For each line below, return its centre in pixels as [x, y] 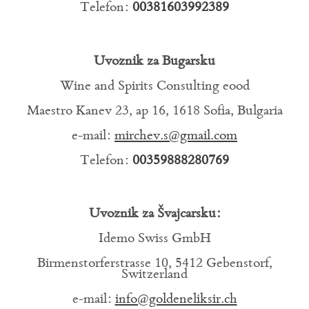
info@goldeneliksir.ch [176, 300]
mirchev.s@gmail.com [176, 136]
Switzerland [154, 275]
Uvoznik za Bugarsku [154, 61]
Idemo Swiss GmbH [154, 239]
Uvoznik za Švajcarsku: [154, 215]
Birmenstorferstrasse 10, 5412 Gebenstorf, [154, 264]
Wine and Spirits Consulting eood [154, 86]
